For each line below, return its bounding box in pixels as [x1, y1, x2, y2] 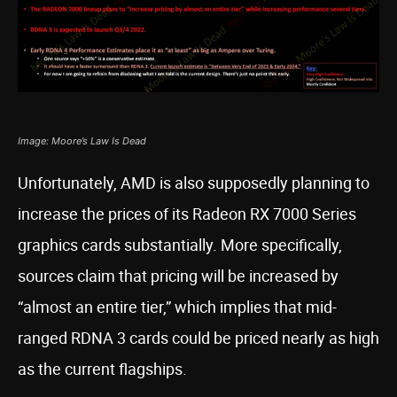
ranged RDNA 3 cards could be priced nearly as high [18, 327, 379, 348]
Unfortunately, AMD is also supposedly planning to [18, 172, 370, 193]
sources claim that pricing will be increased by [18, 265, 339, 286]
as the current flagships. [18, 358, 187, 379]
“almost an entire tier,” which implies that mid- [18, 296, 337, 317]
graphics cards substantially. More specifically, [18, 234, 342, 255]
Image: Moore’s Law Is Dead [18, 135, 146, 147]
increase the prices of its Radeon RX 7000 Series [18, 203, 356, 224]
